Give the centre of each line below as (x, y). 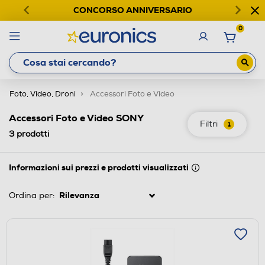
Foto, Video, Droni (43, 94)
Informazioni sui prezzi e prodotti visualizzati (99, 167)
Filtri (209, 124)
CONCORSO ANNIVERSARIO (132, 10)
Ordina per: (32, 195)
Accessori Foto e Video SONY (76, 118)
